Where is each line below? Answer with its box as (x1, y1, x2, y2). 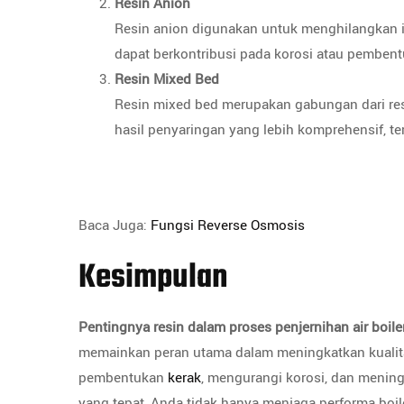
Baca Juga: (78, 216, 151, 235)
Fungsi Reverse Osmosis (151, 216, 305, 235)
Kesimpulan (78, 252, 228, 304)
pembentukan (78, 368, 168, 388)
